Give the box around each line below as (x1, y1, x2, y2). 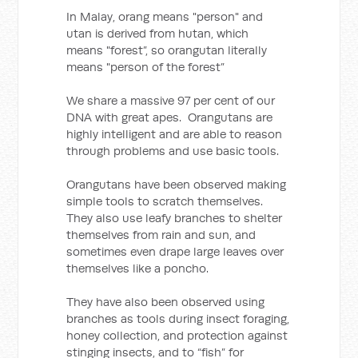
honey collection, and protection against (66, 328, 288, 343)
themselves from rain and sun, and (66, 227, 257, 242)
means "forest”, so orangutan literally (66, 42, 268, 58)
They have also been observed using (66, 294, 265, 309)
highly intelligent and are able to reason (66, 126, 283, 141)
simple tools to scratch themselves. (66, 193, 264, 209)
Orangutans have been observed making (66, 177, 287, 192)
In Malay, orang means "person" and (66, 9, 264, 24)
